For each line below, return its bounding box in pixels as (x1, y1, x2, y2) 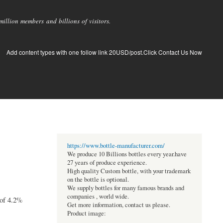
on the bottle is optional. (67, 175, 129, 184)
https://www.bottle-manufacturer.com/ (67, 141, 165, 150)
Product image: (67, 209, 106, 218)
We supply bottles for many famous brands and (67, 184, 184, 193)
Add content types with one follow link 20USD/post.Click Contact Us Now (6, 48, 202, 56)
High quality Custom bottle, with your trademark (67, 167, 191, 176)
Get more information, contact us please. (67, 201, 170, 210)
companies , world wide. (67, 192, 129, 201)
